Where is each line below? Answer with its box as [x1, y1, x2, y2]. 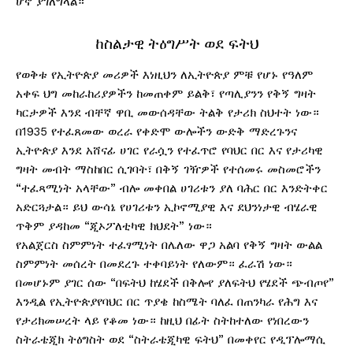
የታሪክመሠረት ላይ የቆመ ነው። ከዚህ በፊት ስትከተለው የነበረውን [16, 314, 309, 329]
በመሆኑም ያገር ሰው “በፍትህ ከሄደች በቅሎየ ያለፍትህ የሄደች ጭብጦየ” [16, 276, 334, 291]
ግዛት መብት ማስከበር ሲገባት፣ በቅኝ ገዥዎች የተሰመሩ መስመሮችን [16, 162, 321, 177]
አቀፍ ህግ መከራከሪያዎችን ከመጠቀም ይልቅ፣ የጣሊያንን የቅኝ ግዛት [16, 87, 316, 102]
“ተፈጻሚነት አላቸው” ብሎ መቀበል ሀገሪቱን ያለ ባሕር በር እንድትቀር [16, 181, 328, 196]
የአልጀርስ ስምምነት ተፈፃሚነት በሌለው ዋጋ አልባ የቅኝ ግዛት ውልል [16, 238, 322, 253]
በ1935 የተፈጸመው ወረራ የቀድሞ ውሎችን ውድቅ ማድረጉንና [16, 124, 297, 139]
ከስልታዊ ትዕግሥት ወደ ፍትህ [95, 33, 258, 54]
